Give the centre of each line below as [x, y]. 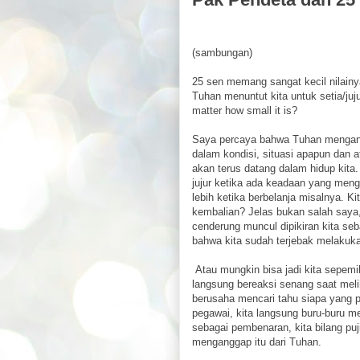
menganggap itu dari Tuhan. [257, 342]
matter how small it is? [245, 110]
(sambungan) [222, 53]
